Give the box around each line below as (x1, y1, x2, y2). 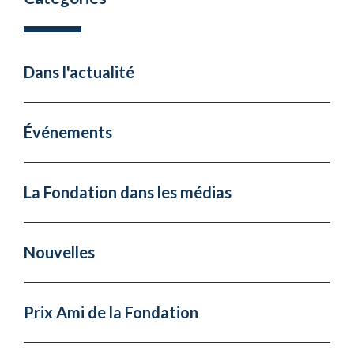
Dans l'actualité (24, 62, 134, 81)
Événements (24, 122, 112, 141)
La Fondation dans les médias (24, 182, 232, 201)
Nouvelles (24, 242, 95, 262)
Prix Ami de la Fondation (24, 302, 198, 322)
